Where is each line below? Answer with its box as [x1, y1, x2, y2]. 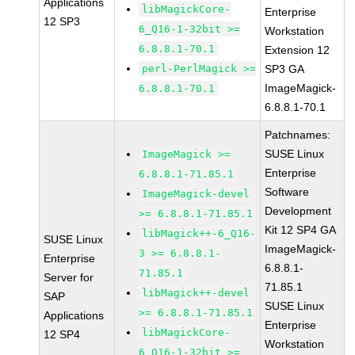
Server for [44, 271, 94, 284]
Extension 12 [265, 44, 330, 56]
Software [265, 185, 310, 198]
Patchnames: [265, 128, 331, 141]
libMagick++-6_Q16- [142, 227, 257, 239]
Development [265, 204, 332, 217]
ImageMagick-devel [142, 188, 250, 200]
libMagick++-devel [142, 287, 250, 299]
